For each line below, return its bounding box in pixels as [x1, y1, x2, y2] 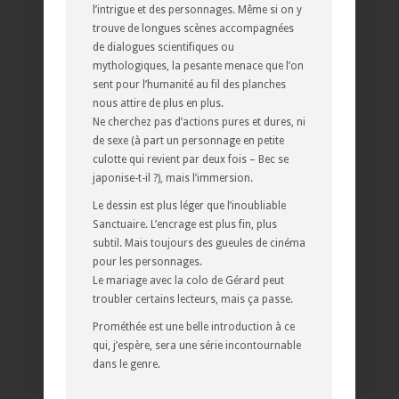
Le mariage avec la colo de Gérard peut [93, 273, 284, 287]
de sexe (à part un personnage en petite [93, 134, 284, 147]
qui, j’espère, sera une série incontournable [93, 338, 301, 352]
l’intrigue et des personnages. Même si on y [93, 3, 302, 16]
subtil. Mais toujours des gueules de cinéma [93, 236, 305, 249]
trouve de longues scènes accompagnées [93, 21, 294, 35]
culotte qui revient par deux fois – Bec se [93, 152, 289, 166]
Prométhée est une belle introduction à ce [93, 320, 295, 333]
